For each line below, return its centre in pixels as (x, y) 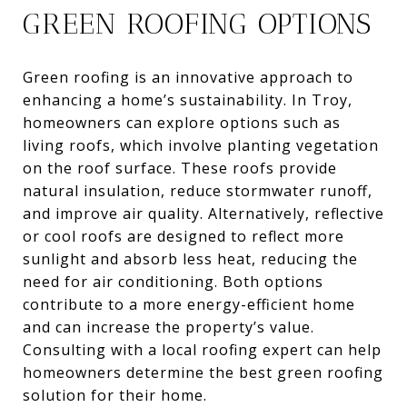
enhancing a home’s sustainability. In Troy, (188, 99)
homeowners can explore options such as (182, 122)
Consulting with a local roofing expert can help (202, 349)
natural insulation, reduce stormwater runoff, (198, 190)
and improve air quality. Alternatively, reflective (203, 213)
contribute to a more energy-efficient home (189, 304)
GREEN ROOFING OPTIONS (197, 23)
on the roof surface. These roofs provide (180, 168)
